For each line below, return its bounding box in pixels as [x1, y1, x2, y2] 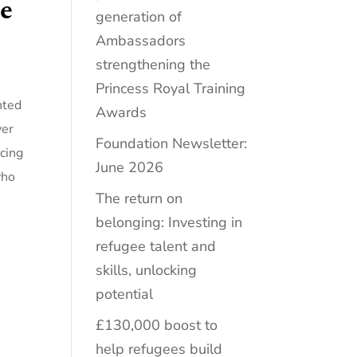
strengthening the [96, 54, 211, 74]
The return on [96, 188, 183, 208]
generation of [96, 6, 182, 26]
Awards [96, 102, 147, 122]
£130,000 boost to [96, 315, 218, 335]
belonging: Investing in [96, 212, 243, 232]
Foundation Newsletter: [96, 133, 248, 153]
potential [96, 284, 154, 304]
